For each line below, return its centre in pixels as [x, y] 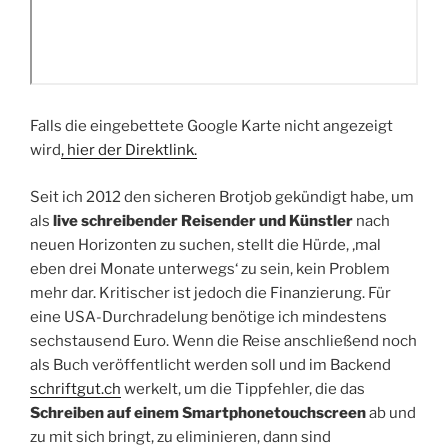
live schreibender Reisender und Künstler [201, 220]
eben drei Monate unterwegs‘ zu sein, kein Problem [210, 268]
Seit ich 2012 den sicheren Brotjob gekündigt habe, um [222, 196]
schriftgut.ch [75, 388]
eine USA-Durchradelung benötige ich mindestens [208, 316]
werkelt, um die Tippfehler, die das [243, 388]
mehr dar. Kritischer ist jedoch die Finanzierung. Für [210, 292]
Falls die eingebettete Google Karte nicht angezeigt [211, 126]
